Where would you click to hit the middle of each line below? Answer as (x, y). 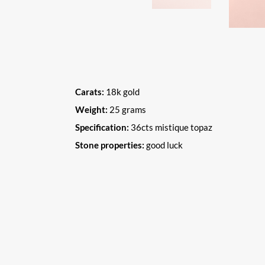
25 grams (127, 109)
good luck (164, 145)
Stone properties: (110, 145)
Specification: (102, 127)
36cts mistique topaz (172, 127)
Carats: (90, 91)
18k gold (122, 91)
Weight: (91, 109)
